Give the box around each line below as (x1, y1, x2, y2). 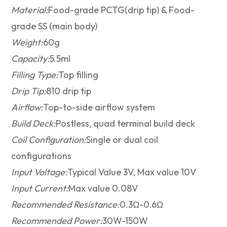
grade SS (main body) (11, 20, 98, 32)
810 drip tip (46, 85, 92, 97)
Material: (11, 4, 49, 16)
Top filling (58, 69, 99, 81)
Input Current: (11, 182, 69, 195)
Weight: (11, 36, 44, 49)
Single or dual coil (86, 134, 159, 146)
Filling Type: (11, 69, 59, 81)
